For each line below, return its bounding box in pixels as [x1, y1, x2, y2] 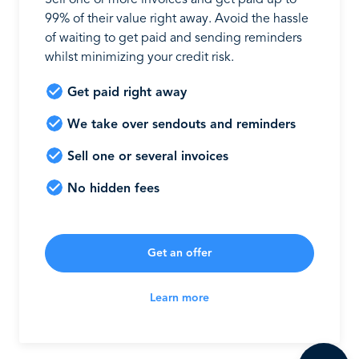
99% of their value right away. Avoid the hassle [45, 13, 309, 26]
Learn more [150, 292, 209, 304]
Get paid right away [67, 87, 187, 99]
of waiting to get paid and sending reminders [45, 32, 302, 45]
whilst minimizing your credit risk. [45, 51, 234, 64]
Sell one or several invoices [67, 151, 228, 163]
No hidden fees [67, 183, 159, 196]
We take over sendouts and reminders [67, 119, 296, 131]
